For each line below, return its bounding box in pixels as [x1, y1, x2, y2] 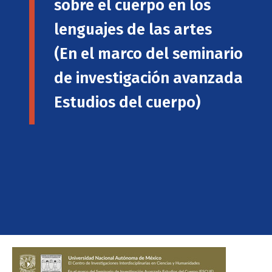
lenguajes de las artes [54, 20, 212, 39]
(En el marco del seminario [54, 44, 243, 64]
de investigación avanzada [54, 69, 243, 88]
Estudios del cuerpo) [54, 93, 200, 112]
